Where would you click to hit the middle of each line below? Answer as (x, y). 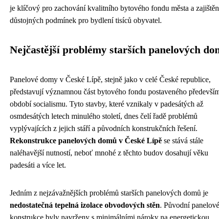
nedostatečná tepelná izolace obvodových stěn (85, 205)
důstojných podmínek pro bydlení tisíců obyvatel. (86, 20)
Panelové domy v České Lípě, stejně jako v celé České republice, (110, 79)
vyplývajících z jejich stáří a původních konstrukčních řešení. (104, 128)
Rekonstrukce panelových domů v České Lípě (86, 141)
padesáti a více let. (38, 165)
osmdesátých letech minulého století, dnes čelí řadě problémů (104, 116)
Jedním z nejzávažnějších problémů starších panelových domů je (109, 193)
